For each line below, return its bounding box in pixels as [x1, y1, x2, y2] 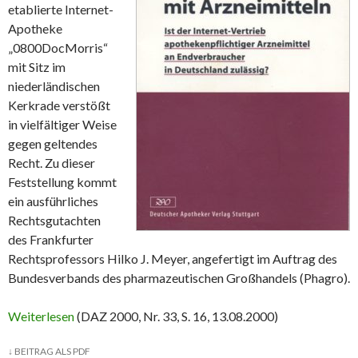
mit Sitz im [8, 59, 66, 74]
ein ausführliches [8, 193, 98, 209]
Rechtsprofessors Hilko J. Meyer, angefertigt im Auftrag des [8, 251, 337, 266]
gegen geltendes [8, 136, 97, 151]
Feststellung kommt [8, 174, 117, 189]
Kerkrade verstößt [8, 97, 110, 113]
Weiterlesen [8, 308, 74, 324]
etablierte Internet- [8, 2, 113, 17]
